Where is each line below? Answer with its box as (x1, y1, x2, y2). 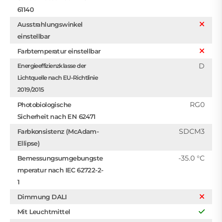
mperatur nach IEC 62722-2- (17, 166, 104, 174)
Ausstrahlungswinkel (17, 20, 83, 28)
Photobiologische (17, 101, 71, 109)
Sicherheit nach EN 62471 (17, 112, 96, 120)
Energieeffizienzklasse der (17, 62, 86, 69)
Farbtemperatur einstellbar (17, 47, 101, 55)
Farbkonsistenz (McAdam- (17, 127, 99, 135)
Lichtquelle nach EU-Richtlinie (17, 74, 98, 81)
